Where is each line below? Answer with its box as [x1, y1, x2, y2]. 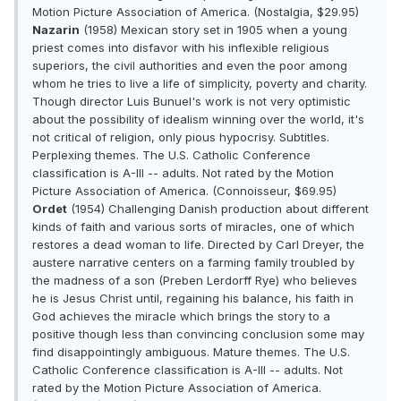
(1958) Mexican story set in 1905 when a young [80, 22, 347, 38]
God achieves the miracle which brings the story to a [32, 309, 330, 324]
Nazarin [32, 22, 80, 38]
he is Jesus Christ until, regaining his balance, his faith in [32, 291, 354, 306]
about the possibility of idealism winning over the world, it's [32, 112, 364, 127]
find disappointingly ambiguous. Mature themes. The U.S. [32, 345, 350, 360]
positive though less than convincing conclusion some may [32, 327, 364, 342]
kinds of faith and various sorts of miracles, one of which [32, 219, 354, 235]
